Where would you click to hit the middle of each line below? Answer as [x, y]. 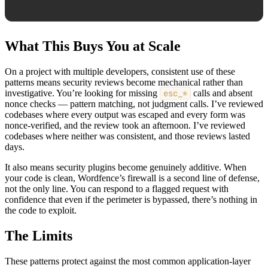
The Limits [39, 235]
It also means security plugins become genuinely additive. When [126, 167]
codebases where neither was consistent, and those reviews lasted [127, 136]
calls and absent [222, 93]
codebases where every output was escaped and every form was [125, 114]
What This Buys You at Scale [93, 46]
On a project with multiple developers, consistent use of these [120, 71]
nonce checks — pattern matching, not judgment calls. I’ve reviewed [134, 103]
